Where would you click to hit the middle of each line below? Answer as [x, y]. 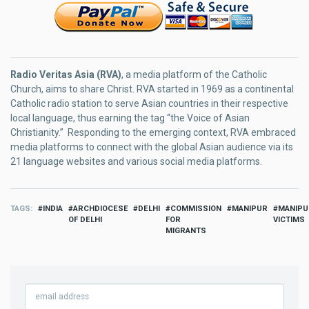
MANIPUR [249, 209]
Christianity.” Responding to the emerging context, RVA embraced [153, 133]
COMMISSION [196, 209]
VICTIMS [289, 220]
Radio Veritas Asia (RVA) [66, 75]
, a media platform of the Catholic [194, 75]
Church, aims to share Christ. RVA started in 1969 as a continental [152, 89]
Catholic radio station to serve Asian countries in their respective [149, 104]
